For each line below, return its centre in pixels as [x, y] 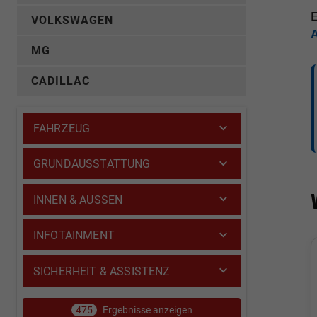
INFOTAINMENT [74, 236]
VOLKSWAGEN [72, 20]
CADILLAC [60, 81]
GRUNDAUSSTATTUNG [92, 164]
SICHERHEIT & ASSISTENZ [102, 271]
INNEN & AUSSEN [74, 200]
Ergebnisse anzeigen [146, 310]
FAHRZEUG [62, 128]
